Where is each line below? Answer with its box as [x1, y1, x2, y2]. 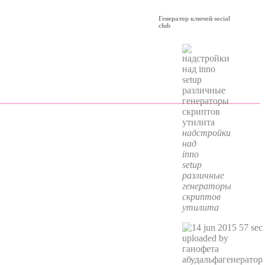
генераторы [182, 180, 231, 191]
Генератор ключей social [158, 14, 230, 22]
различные [182, 170, 224, 180]
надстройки [182, 127, 231, 138]
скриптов [182, 191, 221, 202]
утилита [182, 202, 219, 212]
